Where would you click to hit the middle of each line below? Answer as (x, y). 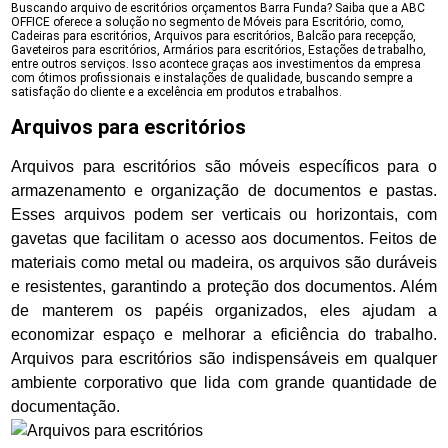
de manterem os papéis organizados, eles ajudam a (224, 310)
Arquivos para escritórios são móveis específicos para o (224, 166)
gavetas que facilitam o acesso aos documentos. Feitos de (224, 238)
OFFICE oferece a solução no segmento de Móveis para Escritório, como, (208, 22)
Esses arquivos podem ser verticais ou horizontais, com (224, 214)
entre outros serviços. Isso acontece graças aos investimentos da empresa (216, 64)
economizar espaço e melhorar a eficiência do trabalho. (224, 334)
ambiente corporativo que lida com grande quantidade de (224, 382)
